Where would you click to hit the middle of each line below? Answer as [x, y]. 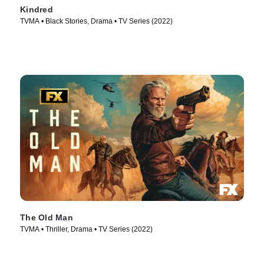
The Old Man [47, 218]
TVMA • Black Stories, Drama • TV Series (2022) [96, 22]
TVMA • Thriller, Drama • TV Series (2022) [86, 230]
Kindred [37, 10]
